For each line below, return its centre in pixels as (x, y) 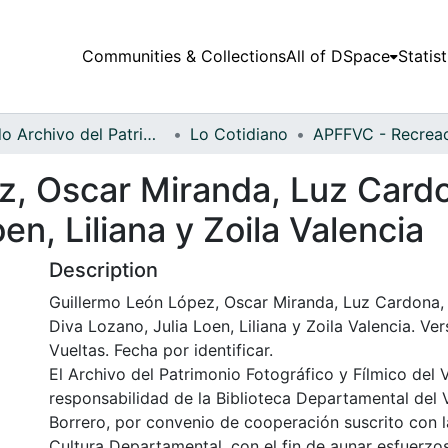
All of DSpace (337, 56)
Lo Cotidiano (239, 133)
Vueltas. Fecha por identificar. (161, 349)
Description (103, 269)
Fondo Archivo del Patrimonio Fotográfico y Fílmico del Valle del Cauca (149, 133)
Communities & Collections (183, 56)
